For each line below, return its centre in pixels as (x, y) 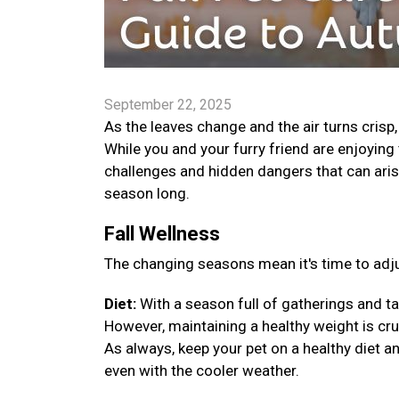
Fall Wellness (164, 234)
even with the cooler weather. (204, 370)
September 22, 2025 (168, 105)
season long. (149, 193)
